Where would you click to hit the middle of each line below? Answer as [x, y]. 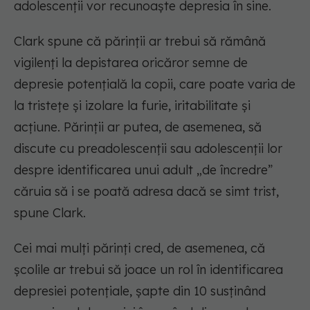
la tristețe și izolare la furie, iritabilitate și [132, 106]
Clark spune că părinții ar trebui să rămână [140, 42]
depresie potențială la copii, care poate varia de [155, 84]
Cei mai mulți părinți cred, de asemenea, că [139, 248]
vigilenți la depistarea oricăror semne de [131, 63]
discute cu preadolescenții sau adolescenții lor [148, 149]
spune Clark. [50, 213]
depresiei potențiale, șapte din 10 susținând [140, 291]
